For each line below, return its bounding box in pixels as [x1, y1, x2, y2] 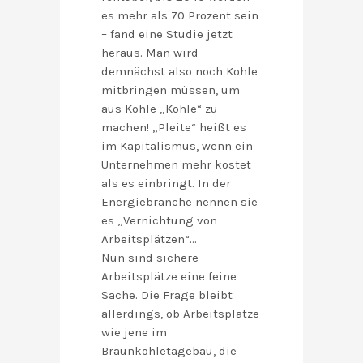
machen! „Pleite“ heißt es [101, 120, 246, 135]
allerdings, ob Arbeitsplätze [101, 306, 259, 322]
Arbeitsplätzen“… [101, 232, 197, 247]
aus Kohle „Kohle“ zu [101, 101, 218, 117]
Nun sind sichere [101, 250, 199, 266]
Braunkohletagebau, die [101, 344, 237, 359]
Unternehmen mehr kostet [101, 157, 251, 173]
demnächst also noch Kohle [101, 64, 258, 79]
